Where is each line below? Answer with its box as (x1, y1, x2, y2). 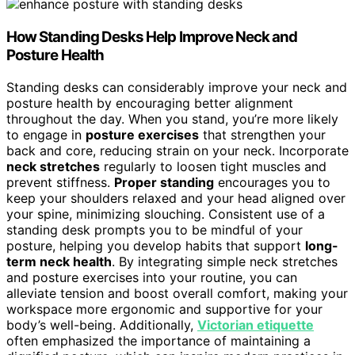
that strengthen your (199, 126, 326, 143)
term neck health (6, 253, 112, 269)
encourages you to (214, 174, 330, 190)
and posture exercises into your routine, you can (6, 269, 297, 285)
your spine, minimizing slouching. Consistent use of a (6, 205, 325, 222)
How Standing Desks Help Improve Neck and (6, 28, 298, 47)
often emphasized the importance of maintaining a (6, 332, 311, 349)
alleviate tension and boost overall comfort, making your (6, 284, 348, 301)
